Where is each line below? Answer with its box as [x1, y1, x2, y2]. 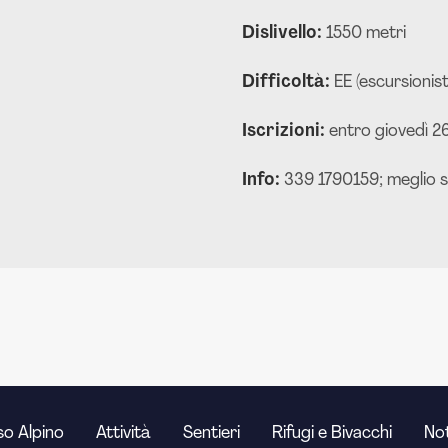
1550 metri [326, 24, 406, 43]
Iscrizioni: [242, 122, 329, 141]
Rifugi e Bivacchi [272, 424, 392, 443]
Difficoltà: [242, 73, 334, 92]
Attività [96, 424, 151, 443]
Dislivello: [242, 24, 326, 43]
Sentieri [183, 424, 240, 443]
